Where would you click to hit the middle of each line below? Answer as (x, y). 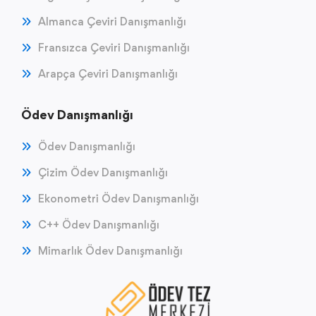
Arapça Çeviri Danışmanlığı (108, 73)
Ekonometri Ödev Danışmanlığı (119, 198)
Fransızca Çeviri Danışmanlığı (114, 47)
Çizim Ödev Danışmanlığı (103, 172)
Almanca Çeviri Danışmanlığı (112, 21)
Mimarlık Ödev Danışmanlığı (110, 250)
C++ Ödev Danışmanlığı (99, 224)
